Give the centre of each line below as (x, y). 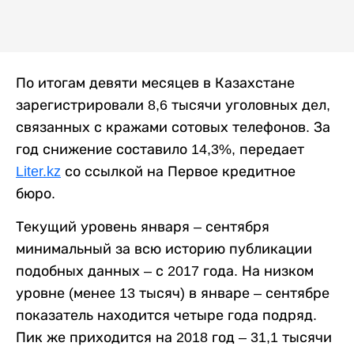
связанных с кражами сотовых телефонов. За (173, 127)
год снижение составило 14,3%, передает (160, 149)
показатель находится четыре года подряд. (166, 315)
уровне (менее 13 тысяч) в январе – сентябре (173, 293)
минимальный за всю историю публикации (164, 249)
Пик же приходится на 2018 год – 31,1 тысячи (174, 337)
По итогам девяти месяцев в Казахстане (155, 83)
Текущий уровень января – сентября (143, 227)
